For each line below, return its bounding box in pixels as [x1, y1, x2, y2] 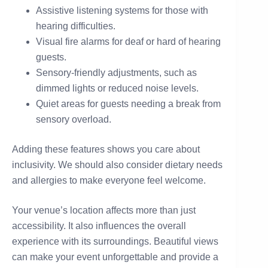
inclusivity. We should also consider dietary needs [12, 159, 223, 170]
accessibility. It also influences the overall [12, 220, 186, 231]
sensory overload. [36, 114, 111, 124]
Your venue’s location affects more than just [12, 205, 196, 215]
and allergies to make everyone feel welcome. [12, 175, 206, 185]
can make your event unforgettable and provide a [12, 251, 218, 262]
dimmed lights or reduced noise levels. [36, 83, 199, 93]
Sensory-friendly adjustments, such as [36, 67, 197, 78]
